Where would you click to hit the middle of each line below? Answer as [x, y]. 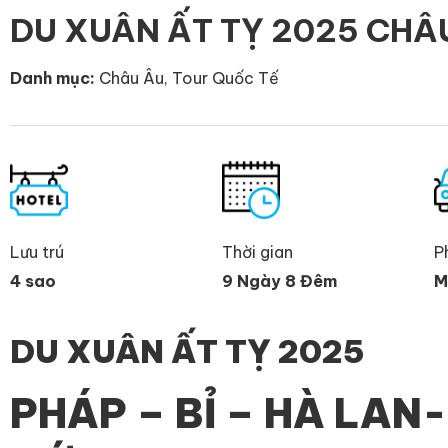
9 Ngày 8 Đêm [279, 280]
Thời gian [257, 251]
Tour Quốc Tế [225, 77]
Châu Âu [131, 77]
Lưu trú [37, 251]
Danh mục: [52, 77]
